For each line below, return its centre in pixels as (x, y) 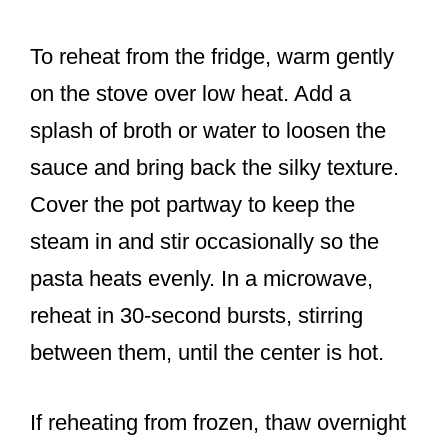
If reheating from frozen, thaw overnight (218, 423)
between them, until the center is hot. (207, 353)
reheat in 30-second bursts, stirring (196, 316)
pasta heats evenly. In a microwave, (201, 279)
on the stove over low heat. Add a (190, 94)
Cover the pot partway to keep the (192, 205)
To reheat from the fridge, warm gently (212, 57)
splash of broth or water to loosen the (208, 131)
